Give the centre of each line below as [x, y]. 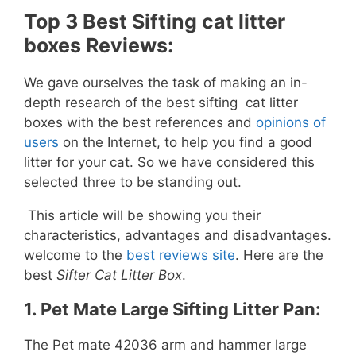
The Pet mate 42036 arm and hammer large [165, 345]
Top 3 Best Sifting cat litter [155, 22]
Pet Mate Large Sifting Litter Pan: [181, 310]
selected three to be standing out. [133, 182]
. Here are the [279, 255]
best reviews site [181, 255]
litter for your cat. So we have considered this [169, 163]
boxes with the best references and [140, 123]
